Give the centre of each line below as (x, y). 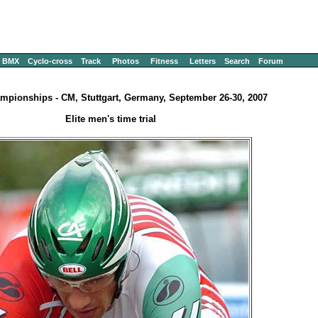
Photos (126, 61)
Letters (203, 61)
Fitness (164, 61)
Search (237, 61)
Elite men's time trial (111, 119)
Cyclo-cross (50, 61)
